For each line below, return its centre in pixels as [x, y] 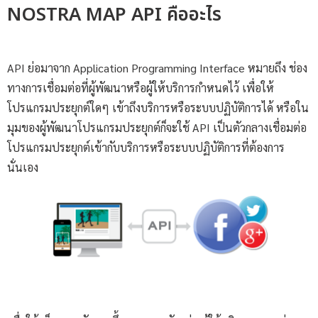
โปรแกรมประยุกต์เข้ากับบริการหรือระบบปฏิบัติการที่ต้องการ [146, 147]
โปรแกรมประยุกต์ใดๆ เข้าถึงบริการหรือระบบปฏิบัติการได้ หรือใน [158, 107]
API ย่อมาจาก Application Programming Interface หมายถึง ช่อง [157, 67]
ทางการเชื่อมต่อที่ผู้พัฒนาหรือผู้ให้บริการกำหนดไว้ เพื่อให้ [141, 87]
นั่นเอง [23, 167]
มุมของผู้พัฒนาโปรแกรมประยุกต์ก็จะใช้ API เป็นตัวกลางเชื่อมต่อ [157, 127]
